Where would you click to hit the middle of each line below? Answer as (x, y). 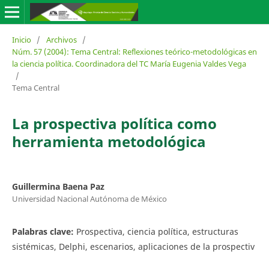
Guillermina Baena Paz (58, 186)
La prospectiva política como (114, 123)
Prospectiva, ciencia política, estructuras (157, 231)
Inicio (21, 39)
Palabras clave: (44, 231)
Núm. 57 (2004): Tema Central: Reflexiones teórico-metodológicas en (134, 51)
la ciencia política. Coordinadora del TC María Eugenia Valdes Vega (129, 63)
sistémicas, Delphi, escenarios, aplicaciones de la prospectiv (133, 246)
